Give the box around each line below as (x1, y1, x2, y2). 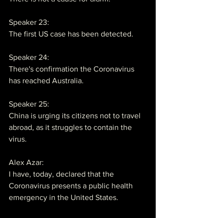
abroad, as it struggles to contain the (9, 123, 134, 131)
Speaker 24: (9, 53, 49, 61)
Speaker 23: (9, 18, 49, 26)
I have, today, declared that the (9, 169, 116, 178)
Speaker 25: (9, 99, 49, 108)
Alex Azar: (9, 158, 44, 166)
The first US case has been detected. (9, 29, 133, 38)
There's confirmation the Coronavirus (9, 64, 136, 73)
